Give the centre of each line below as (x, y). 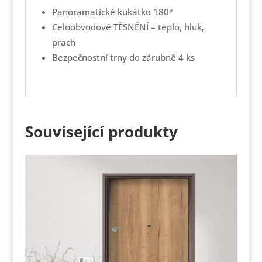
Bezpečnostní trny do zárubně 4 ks (123, 58)
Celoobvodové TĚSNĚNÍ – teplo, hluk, (128, 27)
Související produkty (101, 132)
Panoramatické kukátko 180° (112, 12)
